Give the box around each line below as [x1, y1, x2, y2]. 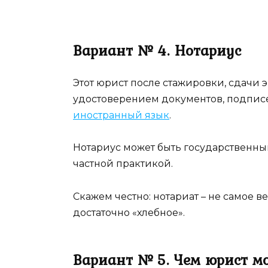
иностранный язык [73, 109, 169, 121]
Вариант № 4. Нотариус [73, 39, 241, 62]
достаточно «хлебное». [73, 206, 185, 218]
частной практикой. [73, 158, 173, 170]
